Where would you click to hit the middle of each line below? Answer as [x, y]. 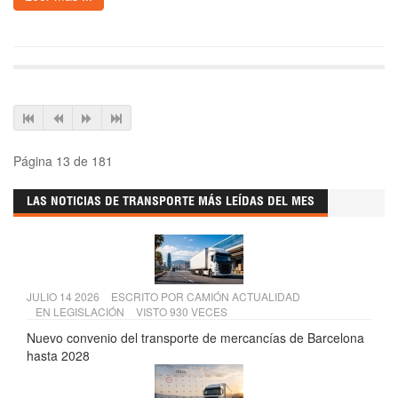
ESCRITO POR [149, 297]
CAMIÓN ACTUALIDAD [243, 297]
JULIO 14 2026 [64, 297]
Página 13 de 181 [63, 161]
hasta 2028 [58, 356]
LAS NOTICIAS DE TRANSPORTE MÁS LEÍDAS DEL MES [171, 203]
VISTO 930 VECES [182, 312]
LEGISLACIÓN [89, 312]
